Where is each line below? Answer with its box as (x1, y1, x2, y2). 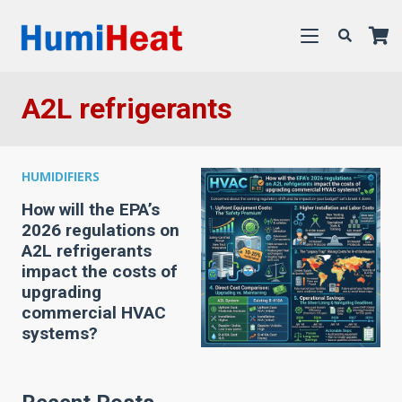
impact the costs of (22, 261, 178, 282)
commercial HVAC (22, 302, 166, 323)
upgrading (22, 282, 101, 302)
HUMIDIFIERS (22, 168, 100, 185)
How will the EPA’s (22, 199, 160, 220)
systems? (22, 323, 98, 344)
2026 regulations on (22, 220, 179, 240)
